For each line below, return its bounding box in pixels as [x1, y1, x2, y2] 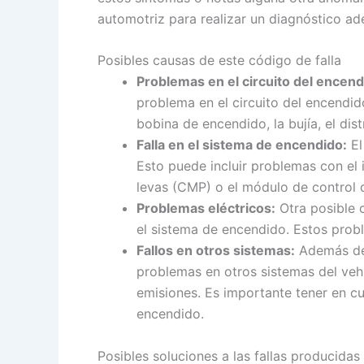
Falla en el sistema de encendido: [136, 136, 347, 154]
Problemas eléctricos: [136, 200, 275, 217]
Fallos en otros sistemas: [136, 242, 295, 259]
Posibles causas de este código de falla [97, 52, 341, 69]
